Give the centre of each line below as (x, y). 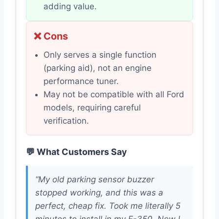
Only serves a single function (100, 55)
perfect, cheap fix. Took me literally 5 (108, 206)
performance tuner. (81, 81)
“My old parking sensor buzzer (95, 180)
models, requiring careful (92, 108)
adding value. (70, 7)
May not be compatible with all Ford (114, 95)
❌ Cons (51, 36)
